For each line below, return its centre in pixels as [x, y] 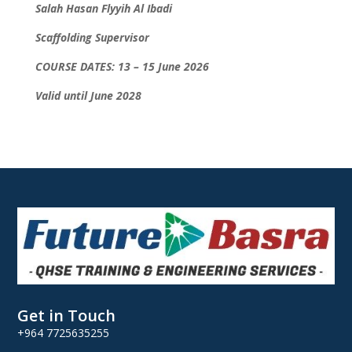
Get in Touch [67, 315]
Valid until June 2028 [88, 96]
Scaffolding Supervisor [92, 38]
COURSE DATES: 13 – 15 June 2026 [122, 67]
